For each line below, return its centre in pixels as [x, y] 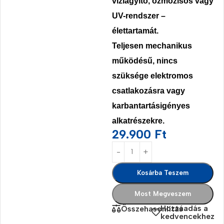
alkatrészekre [137, 120]
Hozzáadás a [184, 208]
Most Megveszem [163, 193]
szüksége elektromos [152, 75]
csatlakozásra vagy [148, 90]
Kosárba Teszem [163, 172]
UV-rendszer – [139, 15]
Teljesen [129, 45]
